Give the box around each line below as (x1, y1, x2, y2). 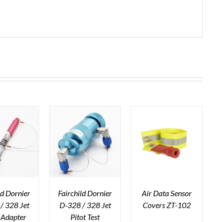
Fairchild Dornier (58, 188, 112, 198)
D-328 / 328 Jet (59, 200, 111, 210)
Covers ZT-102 (143, 200, 191, 210)
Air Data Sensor (142, 188, 192, 198)
